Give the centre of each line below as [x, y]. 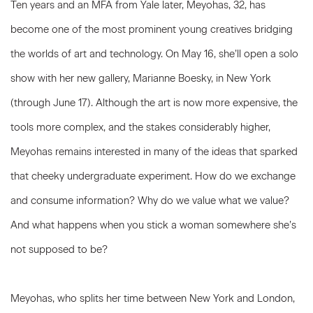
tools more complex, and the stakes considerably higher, [140, 127]
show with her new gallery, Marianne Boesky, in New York [141, 78]
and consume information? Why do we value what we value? [150, 201]
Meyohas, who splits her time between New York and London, [153, 298]
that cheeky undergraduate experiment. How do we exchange [153, 176]
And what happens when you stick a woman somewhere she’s [153, 225]
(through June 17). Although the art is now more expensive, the [154, 103]
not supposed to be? [59, 249]
